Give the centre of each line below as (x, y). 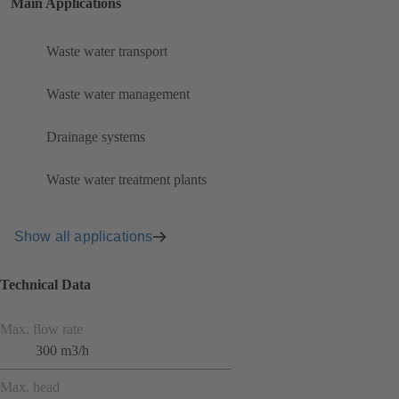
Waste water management (118, 94)
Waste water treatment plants (126, 180)
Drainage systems (96, 137)
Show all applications (84, 236)
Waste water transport (107, 52)
